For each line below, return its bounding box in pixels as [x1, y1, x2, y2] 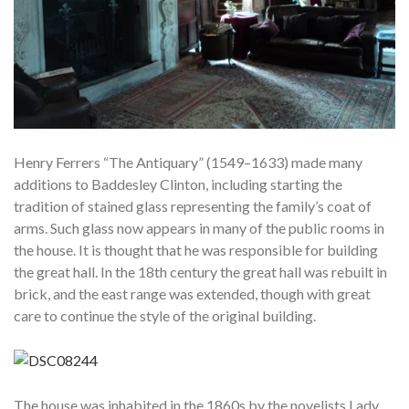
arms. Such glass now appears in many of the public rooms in [14, 218, 384, 236]
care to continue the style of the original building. [14, 306, 316, 324]
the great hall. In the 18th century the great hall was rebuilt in [14, 262, 387, 280]
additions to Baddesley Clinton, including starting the [14, 174, 342, 193]
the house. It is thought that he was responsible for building [14, 240, 378, 258]
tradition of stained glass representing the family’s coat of [14, 196, 372, 215]
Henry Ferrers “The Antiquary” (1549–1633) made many [14, 152, 362, 171]
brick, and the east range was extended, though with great [14, 284, 371, 302]
